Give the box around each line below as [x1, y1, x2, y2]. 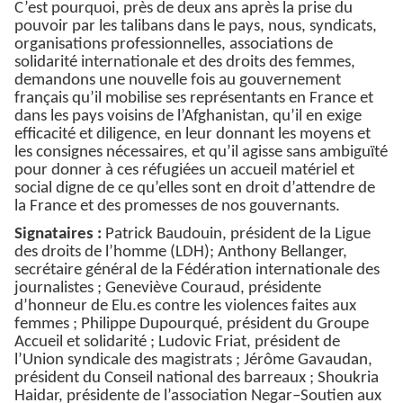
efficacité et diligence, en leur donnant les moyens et [14, 126, 371, 144]
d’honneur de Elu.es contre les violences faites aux [14, 298, 356, 316]
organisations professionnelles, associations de [14, 36, 333, 54]
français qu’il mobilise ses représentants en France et [14, 90, 373, 108]
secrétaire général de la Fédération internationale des [14, 262, 380, 280]
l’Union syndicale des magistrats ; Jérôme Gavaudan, [14, 352, 372, 370]
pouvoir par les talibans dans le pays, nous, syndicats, [14, 18, 377, 36]
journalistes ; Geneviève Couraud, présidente [14, 280, 321, 298]
